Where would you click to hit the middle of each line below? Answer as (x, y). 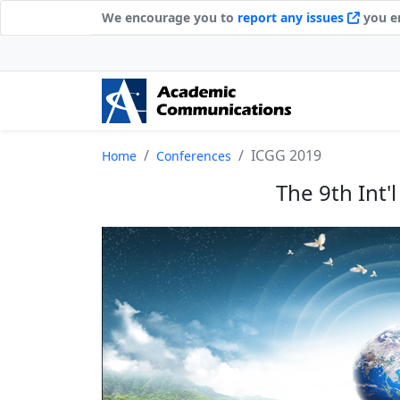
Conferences (194, 156)
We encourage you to (170, 17)
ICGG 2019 (286, 155)
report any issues (292, 17)
